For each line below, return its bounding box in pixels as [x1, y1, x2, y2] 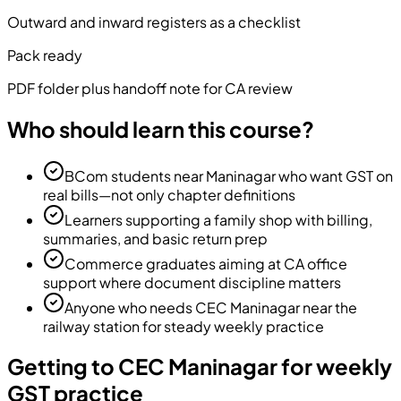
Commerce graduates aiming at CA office [64, 253, 347, 273]
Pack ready [7, 45, 82, 64]
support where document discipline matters [43, 272, 341, 292]
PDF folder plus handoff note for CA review [7, 78, 293, 98]
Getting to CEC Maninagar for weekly [7, 353, 392, 380]
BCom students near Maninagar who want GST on [64, 166, 393, 185]
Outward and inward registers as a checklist [7, 12, 301, 31]
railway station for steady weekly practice [43, 316, 324, 336]
